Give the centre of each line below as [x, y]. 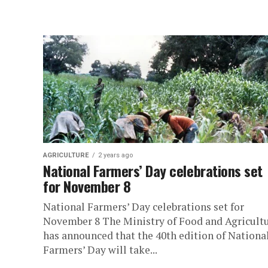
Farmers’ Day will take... [100, 250]
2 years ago [115, 155]
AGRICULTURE [66, 155]
